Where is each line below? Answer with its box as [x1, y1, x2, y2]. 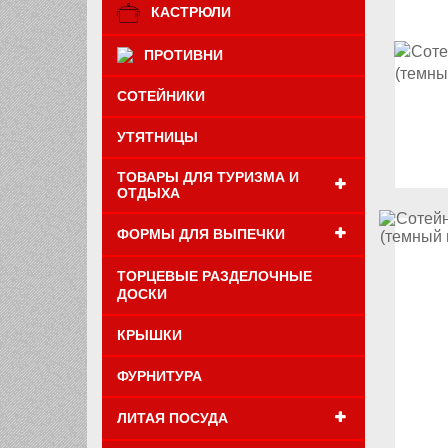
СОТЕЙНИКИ [117, 87, 205, 104]
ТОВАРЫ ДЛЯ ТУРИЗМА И [117, 168, 299, 185]
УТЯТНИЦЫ [117, 128, 198, 145]
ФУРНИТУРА [117, 367, 202, 384]
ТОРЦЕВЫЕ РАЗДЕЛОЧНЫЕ [117, 267, 312, 284]
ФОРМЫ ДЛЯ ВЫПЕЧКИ [117, 225, 285, 242]
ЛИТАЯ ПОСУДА [117, 409, 228, 426]
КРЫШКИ [117, 326, 182, 343]
